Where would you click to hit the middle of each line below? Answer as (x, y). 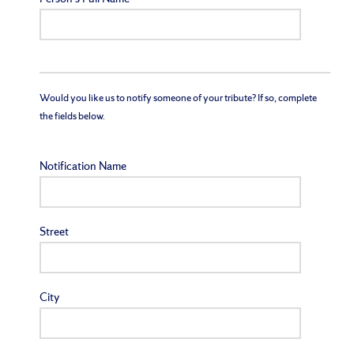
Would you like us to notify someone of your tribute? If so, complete (178, 98)
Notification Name (83, 168)
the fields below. (72, 116)
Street (54, 233)
